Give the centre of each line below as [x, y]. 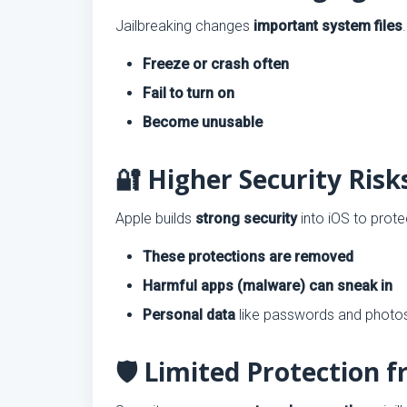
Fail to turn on [189, 93]
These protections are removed [248, 257]
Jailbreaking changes [184, 26]
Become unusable [203, 122]
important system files [328, 26]
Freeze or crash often [216, 64]
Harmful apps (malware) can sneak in [268, 286]
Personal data [189, 315]
